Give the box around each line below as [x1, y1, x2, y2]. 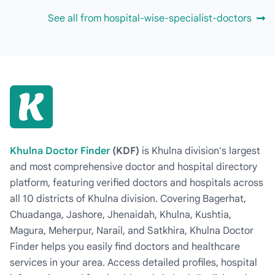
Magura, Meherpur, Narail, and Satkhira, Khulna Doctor [10, 225, 254, 238]
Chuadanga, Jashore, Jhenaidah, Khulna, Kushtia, [10, 209, 231, 222]
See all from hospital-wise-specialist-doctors [48, 12, 252, 25]
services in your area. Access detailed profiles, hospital [10, 257, 257, 269]
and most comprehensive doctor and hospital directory [10, 161, 257, 174]
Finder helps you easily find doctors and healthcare [10, 241, 240, 254]
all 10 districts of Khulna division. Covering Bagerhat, [10, 193, 246, 206]
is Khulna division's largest [139, 145, 260, 158]
